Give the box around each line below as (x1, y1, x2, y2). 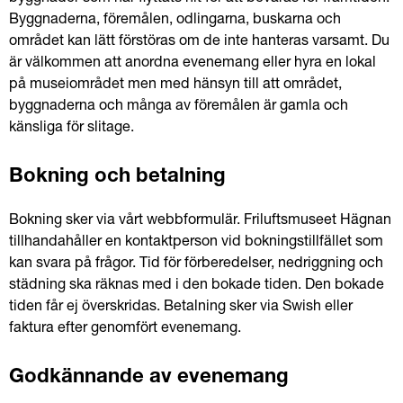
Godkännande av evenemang (9, 368, 289, 388)
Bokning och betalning (9, 167, 226, 187)
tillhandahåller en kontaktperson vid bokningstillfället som (9, 236, 383, 250)
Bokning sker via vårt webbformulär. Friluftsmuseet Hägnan (9, 214, 391, 228)
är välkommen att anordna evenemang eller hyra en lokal (9, 57, 376, 71)
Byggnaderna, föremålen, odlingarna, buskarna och (9, 13, 341, 28)
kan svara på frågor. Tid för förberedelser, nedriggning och (9, 257, 383, 272)
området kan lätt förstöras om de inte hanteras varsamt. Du (9, 35, 390, 49)
